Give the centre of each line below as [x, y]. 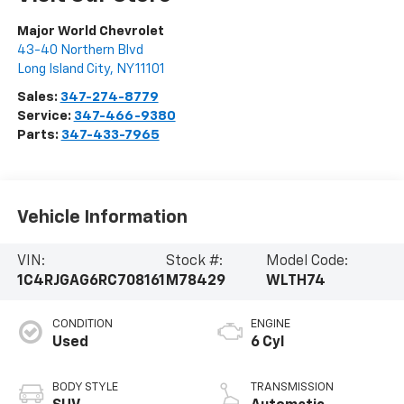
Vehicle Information [102, 217]
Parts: [39, 135]
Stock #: [195, 262]
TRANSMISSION [292, 388]
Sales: [38, 97]
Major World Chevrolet [90, 32]
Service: [45, 116]
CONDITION [82, 325]
